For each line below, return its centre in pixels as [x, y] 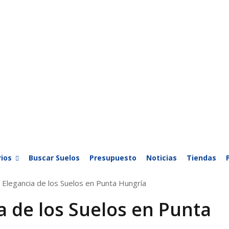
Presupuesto [113, 158]
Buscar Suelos [54, 158]
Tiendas [201, 158]
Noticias [162, 158]
